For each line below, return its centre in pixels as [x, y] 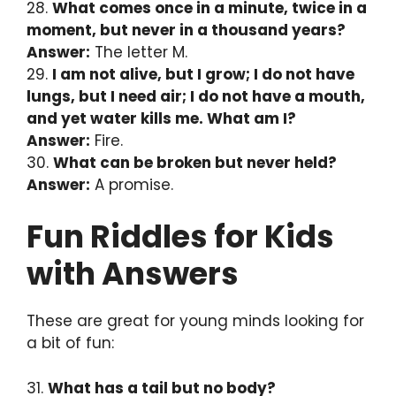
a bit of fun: [70, 343]
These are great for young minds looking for [195, 321]
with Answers [133, 274]
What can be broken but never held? [195, 162]
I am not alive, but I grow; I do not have [203, 74]
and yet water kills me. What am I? [161, 118]
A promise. [132, 184]
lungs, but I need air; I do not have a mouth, [196, 96]
